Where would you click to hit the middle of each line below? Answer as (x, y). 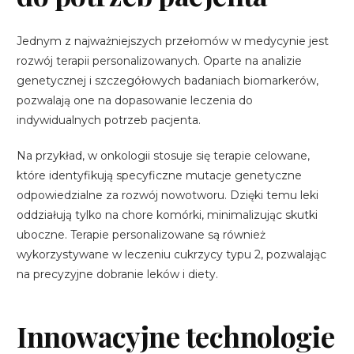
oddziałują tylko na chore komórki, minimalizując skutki (168, 215)
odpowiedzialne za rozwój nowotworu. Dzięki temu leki (168, 195)
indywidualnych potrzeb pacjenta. (109, 120)
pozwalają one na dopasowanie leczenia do (135, 100)
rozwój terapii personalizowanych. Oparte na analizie (160, 60)
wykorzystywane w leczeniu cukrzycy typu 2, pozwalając (172, 254)
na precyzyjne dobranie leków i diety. (118, 274)
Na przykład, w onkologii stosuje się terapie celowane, (164, 155)
